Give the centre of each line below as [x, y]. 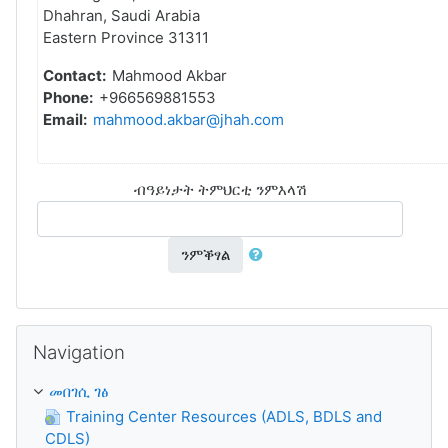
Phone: [71, 97]
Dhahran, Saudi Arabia [121, 15]
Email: [68, 119]
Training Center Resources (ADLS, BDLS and [224, 416]
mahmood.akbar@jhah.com [188, 119]
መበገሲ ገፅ [78, 391]
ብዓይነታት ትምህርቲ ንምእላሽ [220, 189]
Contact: [77, 75]
